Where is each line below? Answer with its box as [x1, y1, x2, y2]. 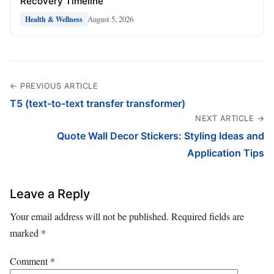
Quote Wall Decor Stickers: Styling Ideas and [57, 129, 264, 142]
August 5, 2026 [87, 13, 133, 25]
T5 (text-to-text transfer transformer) [10, 97, 185, 109]
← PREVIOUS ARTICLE [10, 81, 98, 91]
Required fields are [171, 209, 244, 223]
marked [10, 226, 41, 239]
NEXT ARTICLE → [195, 113, 264, 123]
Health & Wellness [25, 13, 83, 24]
